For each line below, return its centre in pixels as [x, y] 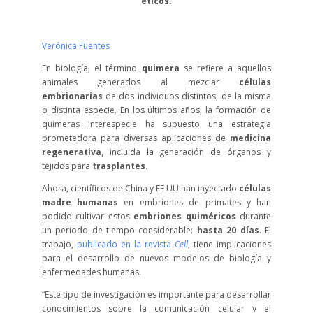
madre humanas [80, 202]
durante [254, 216]
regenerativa [71, 152]
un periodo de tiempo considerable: [119, 230]
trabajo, [59, 244]
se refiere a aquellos [225, 68]
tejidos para [67, 166]
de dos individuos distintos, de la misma [187, 96]
